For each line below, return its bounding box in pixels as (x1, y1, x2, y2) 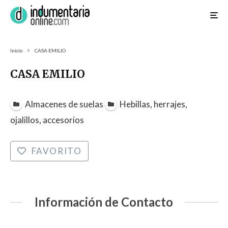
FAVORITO (31, 146, 82, 157)
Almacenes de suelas (25, 98, 104, 109)
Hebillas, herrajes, (120, 98, 188, 109)
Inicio (10, 47, 22, 54)
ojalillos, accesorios (10, 115, 84, 126)
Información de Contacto (34, 195, 173, 210)
